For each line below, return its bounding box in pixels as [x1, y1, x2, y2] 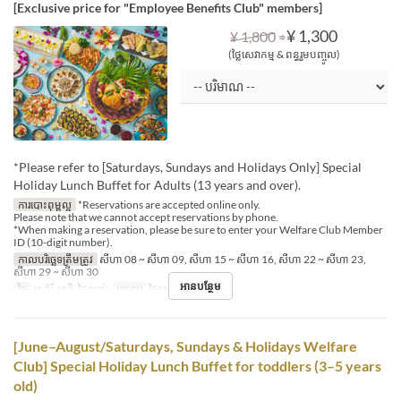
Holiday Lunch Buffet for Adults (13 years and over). [13, 177, 301, 193]
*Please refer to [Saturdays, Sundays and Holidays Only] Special [13, 159, 362, 175]
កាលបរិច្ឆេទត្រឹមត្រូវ [17, 252, 93, 267]
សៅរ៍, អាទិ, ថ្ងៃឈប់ [31, 282, 108, 296]
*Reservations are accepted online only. [75, 198, 260, 212]
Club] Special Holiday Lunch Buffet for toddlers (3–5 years [13, 357, 381, 375]
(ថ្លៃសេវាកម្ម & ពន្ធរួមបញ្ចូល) [227, 47, 340, 61]
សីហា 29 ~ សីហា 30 [13, 265, 98, 279]
